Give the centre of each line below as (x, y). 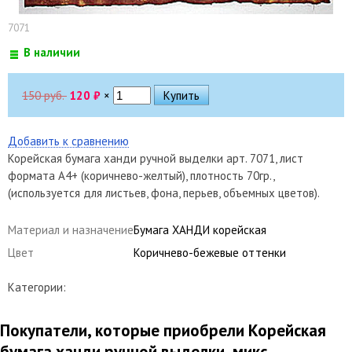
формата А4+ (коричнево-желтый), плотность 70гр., (141, 175)
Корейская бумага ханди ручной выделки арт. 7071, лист (156, 158)
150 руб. (44, 95)
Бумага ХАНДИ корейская (200, 229)
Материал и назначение (71, 229)
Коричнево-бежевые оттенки (210, 252)
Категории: (37, 287)
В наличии (51, 52)
